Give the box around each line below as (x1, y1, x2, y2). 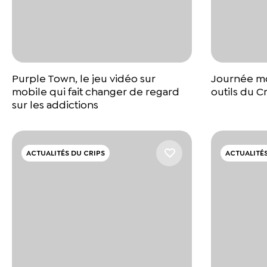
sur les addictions (12, 98, 98, 113)
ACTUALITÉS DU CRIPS (26, 148, 105, 159)
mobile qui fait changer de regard (12, 85, 179, 100)
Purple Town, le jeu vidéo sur (12, 72, 156, 86)
